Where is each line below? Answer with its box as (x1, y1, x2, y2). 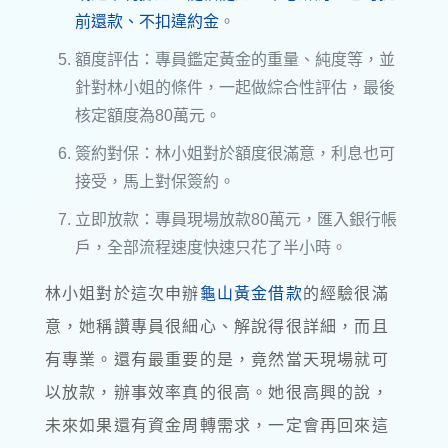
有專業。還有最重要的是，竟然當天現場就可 (44, 350, 389, 368)
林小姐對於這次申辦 (44, 284, 200, 302)
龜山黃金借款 (199, 284, 303, 302)
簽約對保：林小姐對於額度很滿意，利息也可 (74, 144, 395, 162)
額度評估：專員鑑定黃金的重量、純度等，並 (74, 50, 395, 68)
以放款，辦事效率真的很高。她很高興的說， (44, 383, 389, 401)
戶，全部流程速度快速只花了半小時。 (74, 238, 347, 256)
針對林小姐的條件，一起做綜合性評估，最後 (74, 78, 395, 96)
